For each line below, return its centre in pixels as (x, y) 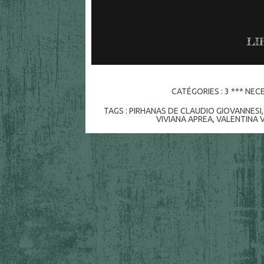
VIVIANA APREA (184, 119)
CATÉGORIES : (198, 91)
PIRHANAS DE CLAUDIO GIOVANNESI (195, 110)
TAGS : (116, 110)
